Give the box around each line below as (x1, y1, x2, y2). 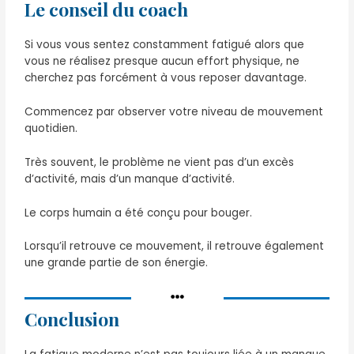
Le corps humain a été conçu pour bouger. (24, 205, 253, 220)
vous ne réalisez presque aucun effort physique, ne (24, 53, 300, 69)
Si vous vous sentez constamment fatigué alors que (24, 36, 305, 52)
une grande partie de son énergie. (24, 255, 209, 271)
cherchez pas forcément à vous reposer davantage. (24, 70, 307, 85)
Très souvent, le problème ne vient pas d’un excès (24, 154, 295, 170)
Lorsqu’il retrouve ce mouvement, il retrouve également (24, 239, 325, 254)
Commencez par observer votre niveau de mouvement (24, 104, 324, 119)
